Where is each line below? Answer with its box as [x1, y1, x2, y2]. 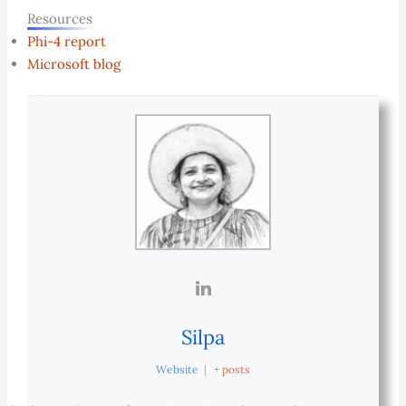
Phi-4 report [26, 32, 106, 50]
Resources [26, 9, 92, 27]
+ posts [213, 362, 250, 377]
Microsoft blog [26, 54, 121, 72]
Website [156, 362, 199, 377]
